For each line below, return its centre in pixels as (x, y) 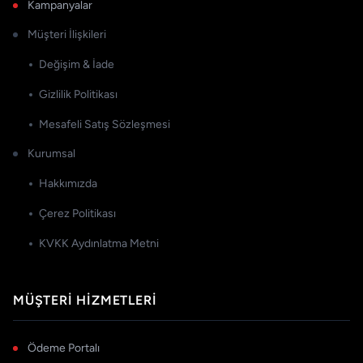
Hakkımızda (68, 184)
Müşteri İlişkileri (67, 35)
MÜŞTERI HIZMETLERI (85, 301)
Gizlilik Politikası (78, 95)
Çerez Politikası (77, 214)
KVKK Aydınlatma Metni (99, 244)
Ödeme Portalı (64, 348)
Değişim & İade (77, 65)
